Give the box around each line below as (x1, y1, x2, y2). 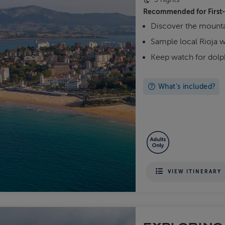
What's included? (156, 83, 216, 91)
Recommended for (143, 8, 208, 16)
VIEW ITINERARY (168, 169, 222, 175)
